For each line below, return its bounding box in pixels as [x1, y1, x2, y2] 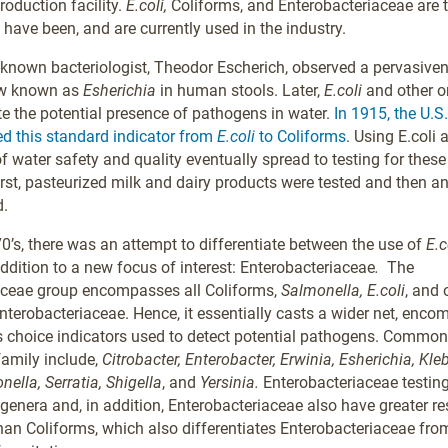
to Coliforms [258, 127, 346, 146]
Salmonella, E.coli [280, 281, 405, 300]
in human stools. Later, [159, 81, 320, 100]
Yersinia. [199, 373, 259, 392]
